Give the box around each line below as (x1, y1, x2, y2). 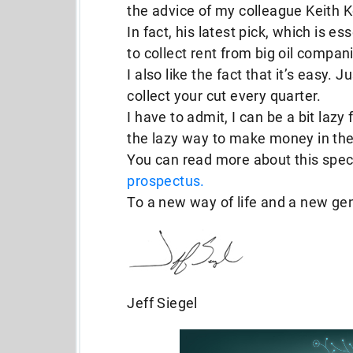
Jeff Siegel (127, 295, 198, 311)
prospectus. (127, 173, 205, 189)
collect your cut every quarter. (127, 87, 321, 104)
